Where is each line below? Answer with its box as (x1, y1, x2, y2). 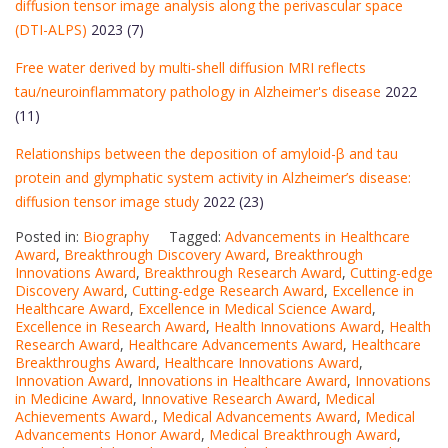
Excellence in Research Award (15, 317, 206, 337)
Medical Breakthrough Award (209, 425, 397, 445)
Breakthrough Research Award (144, 263, 342, 283)
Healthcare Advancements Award (128, 335, 343, 355)
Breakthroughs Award (15, 353, 156, 373)
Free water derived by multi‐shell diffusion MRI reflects (15, 58, 366, 78)
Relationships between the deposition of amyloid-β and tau (15, 144, 398, 164)
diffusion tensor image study (15, 192, 199, 212)
